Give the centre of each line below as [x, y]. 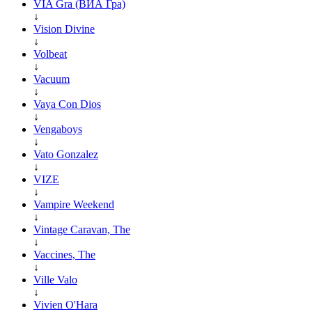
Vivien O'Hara [65, 304]
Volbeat [50, 54]
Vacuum [52, 79]
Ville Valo [55, 279]
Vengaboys [58, 129]
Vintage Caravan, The [82, 229]
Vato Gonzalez [66, 154]
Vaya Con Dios [67, 104]
